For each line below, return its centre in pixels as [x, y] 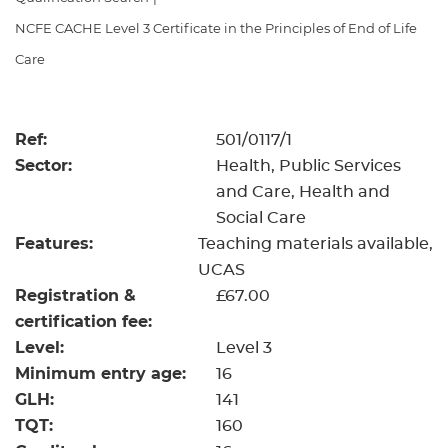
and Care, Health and [302, 192]
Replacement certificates [224, 59]
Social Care [260, 218]
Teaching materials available [313, 244]
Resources [76, 12]
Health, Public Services [308, 166]
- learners [224, 22]
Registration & [75, 295]
